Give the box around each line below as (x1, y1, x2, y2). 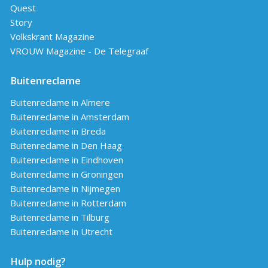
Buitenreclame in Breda (10, 124, 106, 137)
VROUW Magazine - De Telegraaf (10, 44, 148, 57)
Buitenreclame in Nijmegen (10, 182, 120, 194)
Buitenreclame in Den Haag (10, 139, 122, 151)
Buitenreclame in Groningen (10, 167, 123, 180)
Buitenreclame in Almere (10, 96, 110, 108)
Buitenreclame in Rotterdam (10, 196, 126, 209)
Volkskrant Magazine (10, 30, 95, 42)
